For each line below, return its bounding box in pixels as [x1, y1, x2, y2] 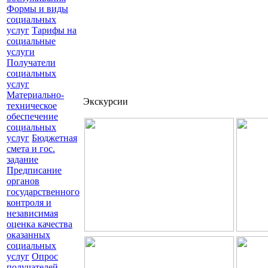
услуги [7, 47, 35, 57]
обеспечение [7, 111, 58, 121]
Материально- [7, 90, 64, 100]
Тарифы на [32, 25, 77, 35]
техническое [7, 100, 57, 111]
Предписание [7, 165, 62, 175]
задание [7, 154, 38, 165]
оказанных [7, 230, 50, 240]
